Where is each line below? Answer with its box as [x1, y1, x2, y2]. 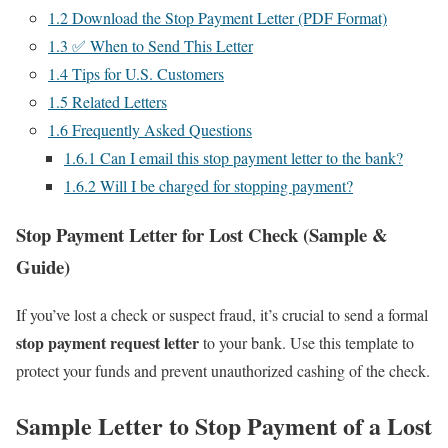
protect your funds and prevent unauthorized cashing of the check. [16, 360, 430, 382]
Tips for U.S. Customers [68, 63, 224, 84]
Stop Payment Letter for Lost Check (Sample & [16, 220, 388, 248]
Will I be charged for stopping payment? [96, 175, 353, 196]
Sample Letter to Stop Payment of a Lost [16, 408, 432, 444]
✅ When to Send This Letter [68, 35, 253, 56]
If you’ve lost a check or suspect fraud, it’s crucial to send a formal [16, 304, 428, 326]
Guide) [16, 252, 70, 280]
